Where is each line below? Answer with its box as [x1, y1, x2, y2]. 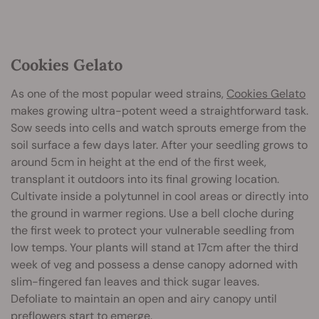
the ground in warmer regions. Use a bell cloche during [11, 205, 294, 221]
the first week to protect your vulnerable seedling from [11, 222, 294, 238]
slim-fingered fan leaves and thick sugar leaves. [11, 273, 259, 289]
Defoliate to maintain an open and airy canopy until [11, 291, 277, 306]
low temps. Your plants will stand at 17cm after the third [11, 239, 298, 255]
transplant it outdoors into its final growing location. [11, 171, 279, 187]
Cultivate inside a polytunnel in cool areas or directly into [11, 188, 308, 204]
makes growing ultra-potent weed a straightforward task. [11, 103, 308, 118]
